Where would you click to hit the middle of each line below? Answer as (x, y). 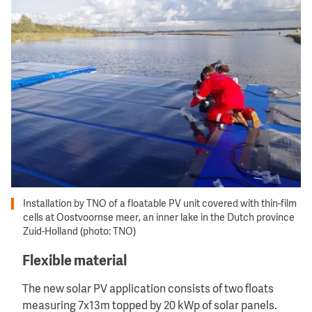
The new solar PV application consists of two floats (148, 289)
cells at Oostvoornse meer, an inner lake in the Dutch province (159, 218)
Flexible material (75, 261)
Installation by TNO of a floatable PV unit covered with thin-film (160, 204)
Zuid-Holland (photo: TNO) (79, 232)
